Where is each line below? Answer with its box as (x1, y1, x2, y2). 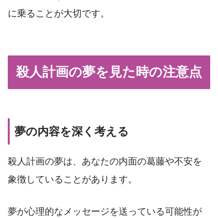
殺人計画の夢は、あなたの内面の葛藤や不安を (8, 156, 202, 167)
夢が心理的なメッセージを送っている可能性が (8, 206, 202, 217)
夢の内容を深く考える (15, 125, 129, 138)
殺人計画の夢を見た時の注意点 (16, 65, 202, 79)
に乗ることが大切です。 (8, 8, 109, 19)
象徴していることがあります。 (8, 174, 137, 185)
